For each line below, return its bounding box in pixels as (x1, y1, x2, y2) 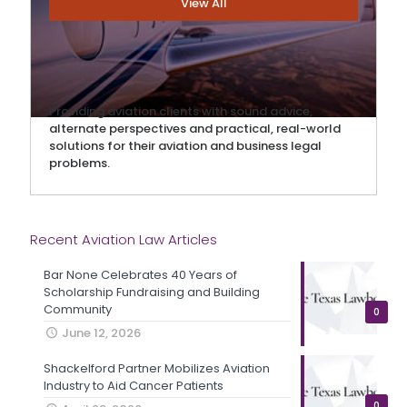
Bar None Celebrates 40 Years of (44, 266, 237, 283)
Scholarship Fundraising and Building (44, 283, 260, 301)
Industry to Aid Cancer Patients (44, 377, 223, 394)
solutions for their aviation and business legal (49, 137, 322, 154)
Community (44, 301, 112, 318)
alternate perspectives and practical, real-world (49, 120, 341, 137)
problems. (49, 154, 110, 172)
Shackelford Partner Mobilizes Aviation (44, 360, 270, 377)
